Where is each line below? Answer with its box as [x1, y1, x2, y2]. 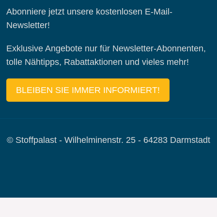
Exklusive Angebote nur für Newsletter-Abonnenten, [6, 44, 206, 54]
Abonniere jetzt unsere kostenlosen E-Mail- [6, 7, 172, 17]
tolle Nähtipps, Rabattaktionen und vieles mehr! [6, 57, 189, 67]
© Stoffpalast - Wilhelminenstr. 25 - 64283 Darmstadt [7, 135, 210, 145]
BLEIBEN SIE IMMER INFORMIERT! [16, 85, 160, 95]
